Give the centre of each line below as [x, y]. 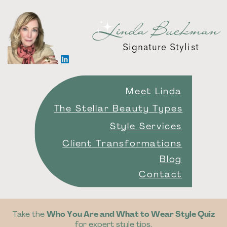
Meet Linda [154, 92]
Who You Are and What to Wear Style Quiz [130, 215]
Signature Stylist [161, 47]
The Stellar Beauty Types [118, 109]
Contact [161, 175]
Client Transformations [122, 144]
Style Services [146, 127]
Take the [29, 215]
